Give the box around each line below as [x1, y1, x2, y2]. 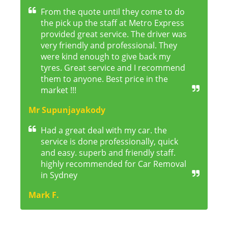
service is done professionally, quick [41, 136, 178, 148]
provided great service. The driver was [41, 28, 187, 40]
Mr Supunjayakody [28, 104, 105, 116]
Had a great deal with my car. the [41, 125, 167, 136]
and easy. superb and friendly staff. [41, 147, 176, 159]
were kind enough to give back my [41, 51, 170, 63]
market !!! [41, 84, 76, 96]
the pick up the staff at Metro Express [41, 17, 184, 29]
